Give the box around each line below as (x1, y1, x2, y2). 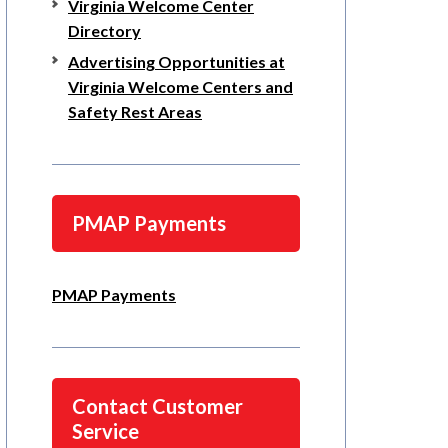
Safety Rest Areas (68, 102, 202, 122)
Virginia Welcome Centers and (68, 77, 293, 97)
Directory (68, 21, 141, 41)
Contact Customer (72, 394, 243, 419)
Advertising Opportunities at (68, 52, 285, 72)
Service (72, 419, 139, 444)
